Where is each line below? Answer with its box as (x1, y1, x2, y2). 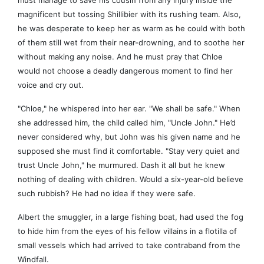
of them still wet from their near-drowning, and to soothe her (18, 38, 245, 48)
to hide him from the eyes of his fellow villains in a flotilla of (18, 226, 237, 236)
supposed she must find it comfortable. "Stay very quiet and (18, 146, 240, 156)
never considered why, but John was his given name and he (18, 132, 240, 142)
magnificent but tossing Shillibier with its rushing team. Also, (18, 9, 241, 19)
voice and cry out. (18, 80, 84, 90)
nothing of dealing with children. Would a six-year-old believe (18, 174, 243, 184)
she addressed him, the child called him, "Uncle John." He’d (18, 118, 236, 128)
